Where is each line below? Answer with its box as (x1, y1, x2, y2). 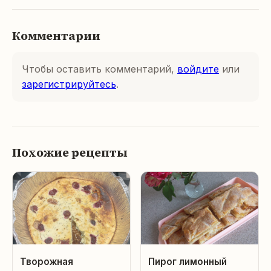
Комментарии (12, 28, 100, 44)
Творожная (20, 256, 73, 268)
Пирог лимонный (148, 256, 227, 268)
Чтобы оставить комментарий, (22, 63, 177, 76)
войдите (177, 63, 219, 76)
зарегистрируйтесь (22, 78, 116, 91)
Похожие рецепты (12, 145, 128, 161)
